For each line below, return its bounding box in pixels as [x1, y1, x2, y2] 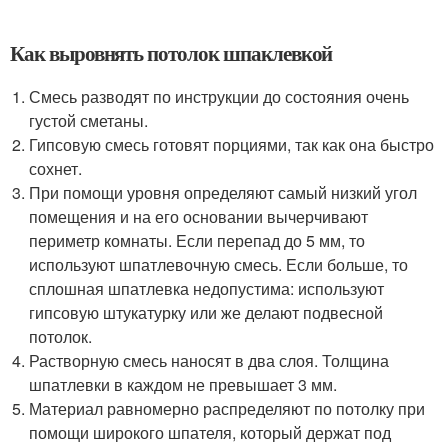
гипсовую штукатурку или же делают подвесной [29, 301, 384, 324]
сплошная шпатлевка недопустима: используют [29, 277, 385, 300]
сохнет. [29, 157, 83, 180]
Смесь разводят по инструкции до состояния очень [29, 85, 410, 108]
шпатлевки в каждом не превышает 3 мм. [29, 373, 338, 396]
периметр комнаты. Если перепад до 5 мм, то [29, 229, 366, 252]
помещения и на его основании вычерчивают [29, 205, 369, 228]
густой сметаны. [29, 109, 149, 132]
